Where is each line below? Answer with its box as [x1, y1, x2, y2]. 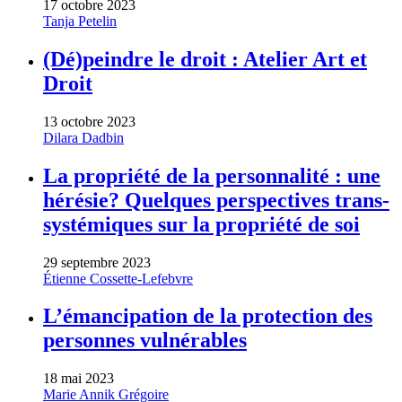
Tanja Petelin [43, 13, 117, 29]
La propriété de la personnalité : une [43, 163, 380, 188]
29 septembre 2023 [43, 254, 151, 270]
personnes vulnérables [43, 328, 247, 353]
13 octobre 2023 [43, 113, 135, 129]
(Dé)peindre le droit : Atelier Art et [43, 47, 367, 71]
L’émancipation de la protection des [43, 304, 372, 328]
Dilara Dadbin [43, 129, 124, 145]
